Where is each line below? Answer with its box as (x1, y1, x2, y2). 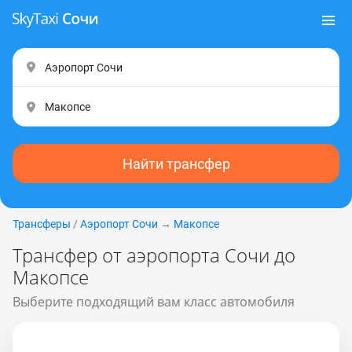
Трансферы (13, 218, 71, 230)
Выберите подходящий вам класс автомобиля (13, 293, 295, 310)
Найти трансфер (122, 155, 230, 172)
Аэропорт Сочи (80, 218, 158, 230)
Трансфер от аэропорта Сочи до (13, 242, 295, 268)
